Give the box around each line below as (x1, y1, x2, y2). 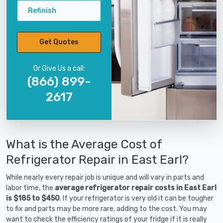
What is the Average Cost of (6, 136, 162, 151)
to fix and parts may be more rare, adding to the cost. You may (6, 204, 207, 213)
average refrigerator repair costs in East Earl (55, 183, 217, 192)
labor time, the (6, 183, 55, 192)
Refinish (28, 6, 56, 15)
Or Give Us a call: (33, 64, 85, 73)
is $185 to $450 (6, 194, 60, 203)
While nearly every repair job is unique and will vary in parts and (6, 173, 204, 182)
